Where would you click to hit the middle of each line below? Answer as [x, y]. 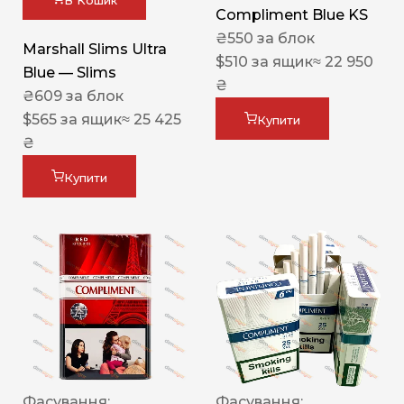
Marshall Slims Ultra [95, 50]
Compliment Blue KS [292, 15]
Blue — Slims [69, 73]
